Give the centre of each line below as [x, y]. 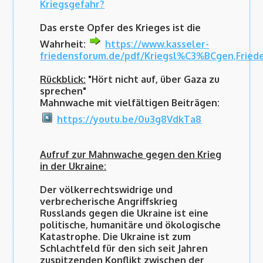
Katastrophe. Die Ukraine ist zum [116, 237]
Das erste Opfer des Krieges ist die [121, 28]
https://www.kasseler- [157, 44]
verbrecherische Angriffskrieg [109, 202]
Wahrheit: [64, 44]
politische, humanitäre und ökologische [131, 225]
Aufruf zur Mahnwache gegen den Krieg [131, 155]
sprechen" [63, 91]
